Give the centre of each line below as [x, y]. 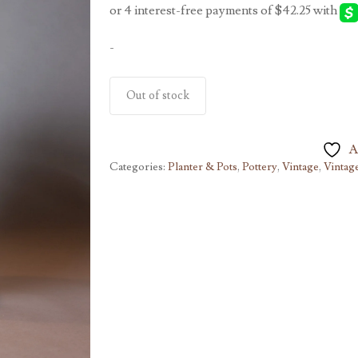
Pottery [259, 167]
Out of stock [157, 95]
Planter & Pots [202, 167]
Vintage [300, 167]
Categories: [138, 167]
